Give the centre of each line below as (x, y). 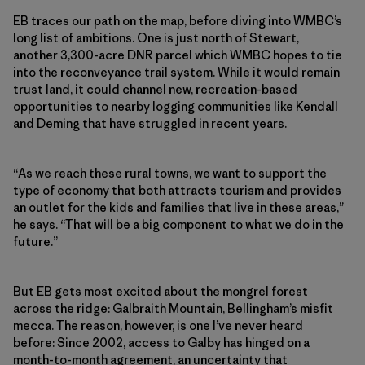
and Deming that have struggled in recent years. (150, 124)
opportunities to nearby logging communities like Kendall (176, 107)
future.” (35, 242)
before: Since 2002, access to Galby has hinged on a (161, 343)
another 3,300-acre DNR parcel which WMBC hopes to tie (178, 55)
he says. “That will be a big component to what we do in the (178, 225)
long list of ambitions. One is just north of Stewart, (156, 38)
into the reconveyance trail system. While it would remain (176, 73)
